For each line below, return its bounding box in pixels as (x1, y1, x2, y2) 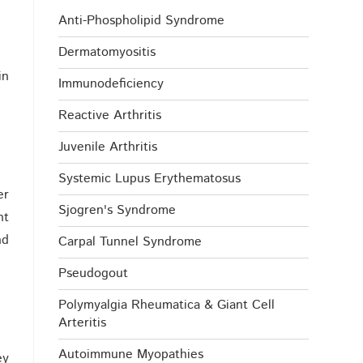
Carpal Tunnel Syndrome (58, 233, 203, 252)
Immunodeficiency (58, 75, 164, 94)
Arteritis (58, 314, 107, 333)
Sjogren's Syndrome (58, 201, 177, 220)
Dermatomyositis (58, 43, 156, 62)
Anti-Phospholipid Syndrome (58, 11, 225, 31)
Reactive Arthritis (58, 106, 162, 126)
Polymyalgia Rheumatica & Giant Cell (58, 296, 275, 315)
